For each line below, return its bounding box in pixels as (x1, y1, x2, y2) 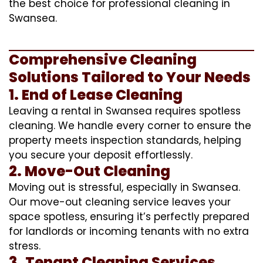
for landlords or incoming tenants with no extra (9, 224, 249, 238)
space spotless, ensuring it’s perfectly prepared (9, 209, 249, 224)
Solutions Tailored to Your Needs (9, 67, 251, 87)
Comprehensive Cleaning (9, 49, 197, 69)
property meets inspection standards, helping (9, 133, 241, 147)
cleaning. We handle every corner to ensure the (9, 118, 251, 133)
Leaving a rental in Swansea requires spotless (9, 103, 241, 118)
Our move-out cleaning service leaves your (9, 194, 231, 209)
